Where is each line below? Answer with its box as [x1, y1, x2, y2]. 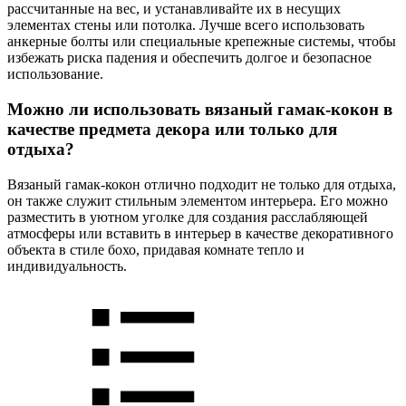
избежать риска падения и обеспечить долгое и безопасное [7, 50, 372, 66]
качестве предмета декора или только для [7, 120, 337, 139]
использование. [7, 66, 103, 82]
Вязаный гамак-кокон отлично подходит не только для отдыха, [7, 176, 396, 192]
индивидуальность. [7, 257, 127, 274]
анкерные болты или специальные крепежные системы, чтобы [7, 34, 396, 50]
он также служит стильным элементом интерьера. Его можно [7, 192, 388, 208]
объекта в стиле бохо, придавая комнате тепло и [7, 241, 304, 257]
